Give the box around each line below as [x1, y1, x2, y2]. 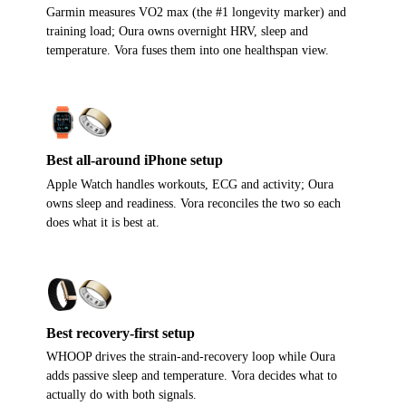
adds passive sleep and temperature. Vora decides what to [46, 369, 338, 383]
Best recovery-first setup [46, 324, 196, 341]
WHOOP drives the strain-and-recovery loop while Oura [46, 350, 336, 364]
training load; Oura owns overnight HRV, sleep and [46, 24, 309, 38]
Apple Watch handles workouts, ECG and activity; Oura [46, 177, 334, 191]
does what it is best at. [46, 215, 160, 229]
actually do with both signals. [46, 388, 198, 402]
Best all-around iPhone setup [46, 152, 224, 169]
